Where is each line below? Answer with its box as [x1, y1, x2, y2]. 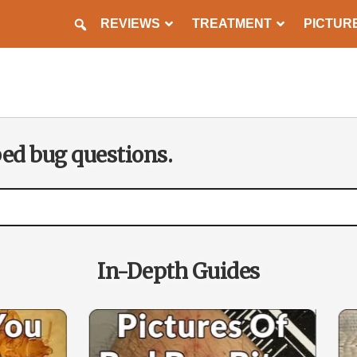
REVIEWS [100, 17, 160, 30]
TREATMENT [192, 17, 272, 30]
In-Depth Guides [97, 258, 260, 284]
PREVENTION [69, 49, 153, 62]
